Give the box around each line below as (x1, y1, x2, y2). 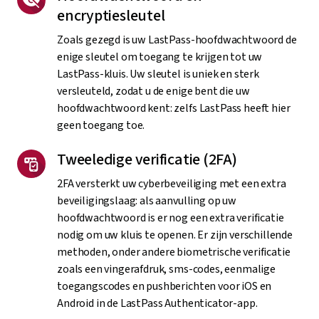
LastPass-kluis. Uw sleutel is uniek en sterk (57, 66, 259, 83)
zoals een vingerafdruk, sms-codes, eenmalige (57, 261, 276, 278)
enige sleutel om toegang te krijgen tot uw (57, 49, 263, 66)
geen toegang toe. (57, 117, 145, 134)
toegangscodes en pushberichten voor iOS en (57, 278, 272, 295)
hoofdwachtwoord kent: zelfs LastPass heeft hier (57, 100, 291, 117)
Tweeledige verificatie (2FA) (57, 148, 237, 172)
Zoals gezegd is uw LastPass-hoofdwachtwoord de (57, 32, 297, 48)
